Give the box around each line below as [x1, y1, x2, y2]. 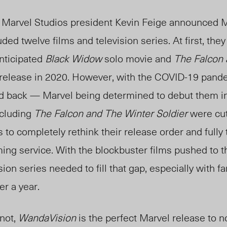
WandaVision [18, 210, 76, 225]
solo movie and [102, 51, 174, 66]
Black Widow [45, 51, 102, 66]
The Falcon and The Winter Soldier [34, 105, 187, 121]
